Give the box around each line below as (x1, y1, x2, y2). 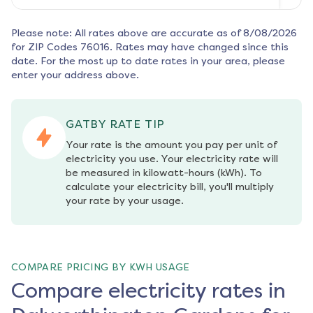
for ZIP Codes (11, 41, 78, 54)
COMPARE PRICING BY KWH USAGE (11, 261, 190, 274)
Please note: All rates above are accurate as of (11, 27, 240, 40)
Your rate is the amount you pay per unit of (66, 139, 277, 152)
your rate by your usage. (66, 195, 184, 208)
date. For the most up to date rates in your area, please (11, 55, 285, 68)
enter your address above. (11, 69, 139, 82)
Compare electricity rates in (11, 278, 286, 304)
